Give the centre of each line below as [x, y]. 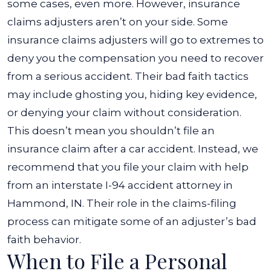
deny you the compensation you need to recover [135, 58]
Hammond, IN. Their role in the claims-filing [122, 203]
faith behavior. [44, 240]
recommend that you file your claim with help [128, 167]
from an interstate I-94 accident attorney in [120, 185]
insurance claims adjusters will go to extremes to [135, 40]
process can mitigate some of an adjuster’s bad [132, 221]
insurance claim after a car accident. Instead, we [133, 149]
